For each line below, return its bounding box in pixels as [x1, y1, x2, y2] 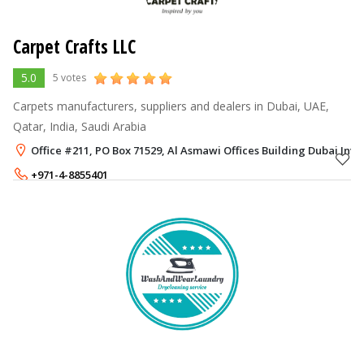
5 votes [53, 70, 86, 84]
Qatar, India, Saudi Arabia [13, 118, 146, 134]
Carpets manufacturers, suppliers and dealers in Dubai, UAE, [13, 97, 329, 114]
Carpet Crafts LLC [13, 33, 136, 59]
